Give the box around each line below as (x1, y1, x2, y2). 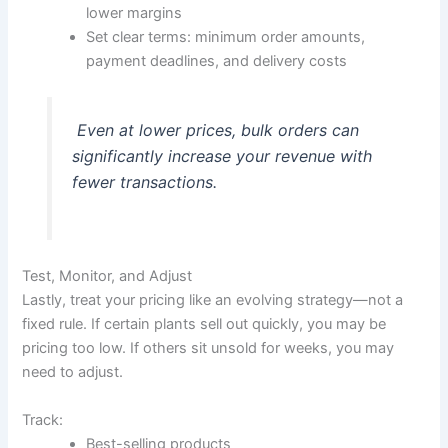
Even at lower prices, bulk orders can (71, 119, 359, 140)
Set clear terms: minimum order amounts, (86, 27, 366, 46)
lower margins (86, 3, 183, 22)
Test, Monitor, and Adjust (22, 267, 193, 286)
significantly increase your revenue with (71, 145, 372, 166)
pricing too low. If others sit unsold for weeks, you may (22, 339, 395, 358)
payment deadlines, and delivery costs (86, 51, 348, 70)
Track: (22, 410, 64, 429)
